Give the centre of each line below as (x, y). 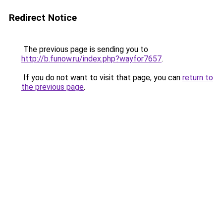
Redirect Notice (43, 18)
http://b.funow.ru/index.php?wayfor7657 (91, 59)
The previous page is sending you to (85, 49)
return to (198, 78)
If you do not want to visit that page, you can (102, 78)
